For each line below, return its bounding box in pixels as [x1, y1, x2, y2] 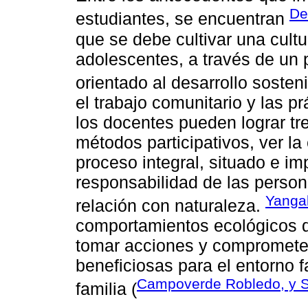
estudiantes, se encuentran [76, 9, 289, 29]
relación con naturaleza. [76, 196, 265, 216]
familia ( [76, 279, 137, 299]
